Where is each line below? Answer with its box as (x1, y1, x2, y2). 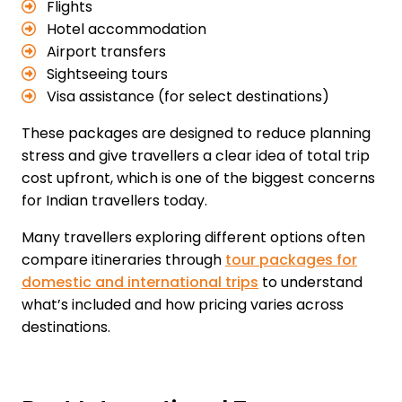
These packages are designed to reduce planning (22, 122, 371, 144)
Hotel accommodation (43, 18, 206, 39)
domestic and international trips (22, 271, 258, 293)
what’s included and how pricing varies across (22, 293, 344, 315)
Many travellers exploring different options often (22, 226, 365, 248)
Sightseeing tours (43, 63, 168, 84)
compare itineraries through (22, 249, 225, 270)
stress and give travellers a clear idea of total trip (22, 144, 370, 166)
